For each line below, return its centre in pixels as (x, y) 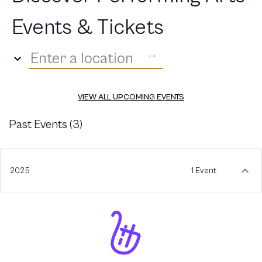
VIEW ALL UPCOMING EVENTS (131, 97)
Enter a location (82, 58)
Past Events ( (41, 125)
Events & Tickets (88, 28)
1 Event (204, 170)
